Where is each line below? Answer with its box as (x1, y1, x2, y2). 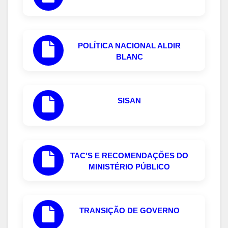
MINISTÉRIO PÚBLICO (89, 162, 170, 171)
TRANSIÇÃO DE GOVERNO (79, 206, 180, 215)
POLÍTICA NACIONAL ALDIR (78, 41, 181, 50)
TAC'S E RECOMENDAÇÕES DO (70, 151, 188, 160)
